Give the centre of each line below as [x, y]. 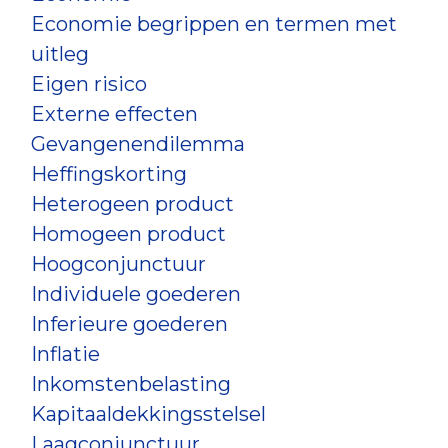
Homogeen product [128, 234]
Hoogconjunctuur [118, 264]
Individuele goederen [136, 294]
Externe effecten [114, 114]
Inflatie [65, 354]
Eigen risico [89, 84]
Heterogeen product [132, 204]
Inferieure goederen [129, 324]
